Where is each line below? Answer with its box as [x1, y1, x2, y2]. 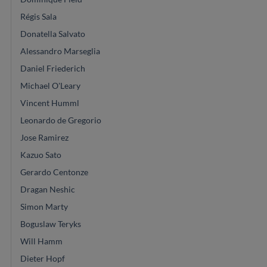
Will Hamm [20, 235, 63, 246]
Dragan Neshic [20, 184, 75, 194]
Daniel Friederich [20, 63, 85, 73]
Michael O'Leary [20, 80, 80, 91]
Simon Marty [20, 201, 68, 212]
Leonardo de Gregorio [20, 114, 101, 125]
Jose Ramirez [20, 132, 69, 142]
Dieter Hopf [20, 253, 65, 263]
